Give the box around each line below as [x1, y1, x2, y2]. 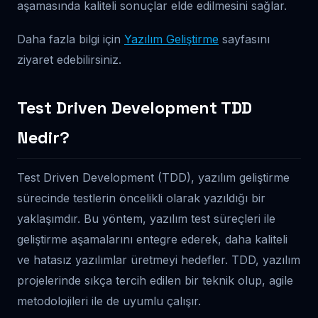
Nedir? [17, 126, 70, 148]
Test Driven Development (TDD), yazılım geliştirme [17, 170, 290, 185]
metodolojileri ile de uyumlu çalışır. [17, 293, 201, 308]
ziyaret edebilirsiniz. [17, 52, 121, 67]
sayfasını [219, 31, 270, 46]
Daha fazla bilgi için [17, 31, 124, 46]
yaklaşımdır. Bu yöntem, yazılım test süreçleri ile [17, 211, 275, 226]
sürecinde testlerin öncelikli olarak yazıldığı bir [17, 190, 265, 205]
